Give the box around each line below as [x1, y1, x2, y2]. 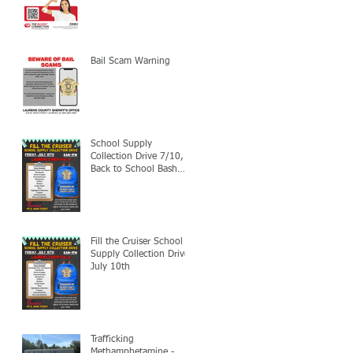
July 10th [91, 262, 130, 272]
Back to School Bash [91, 165, 177, 174]
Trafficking [91, 335, 134, 344]
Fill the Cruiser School [91, 237, 183, 247]
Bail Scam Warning [91, 57, 170, 66]
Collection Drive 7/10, [91, 152, 184, 162]
